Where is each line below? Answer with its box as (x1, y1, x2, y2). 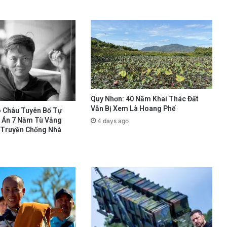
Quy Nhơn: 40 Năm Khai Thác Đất (90, 94, 199, 103)
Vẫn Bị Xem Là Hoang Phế (90, 104, 176, 112)
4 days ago (97, 117, 129, 125)
